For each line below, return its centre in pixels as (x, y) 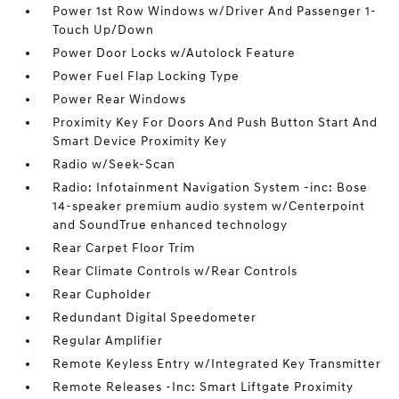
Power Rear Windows (120, 99)
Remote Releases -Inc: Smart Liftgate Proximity (204, 387)
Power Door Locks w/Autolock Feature (175, 53)
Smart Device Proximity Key (140, 141)
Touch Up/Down (104, 30)
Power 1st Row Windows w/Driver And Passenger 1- (215, 11)
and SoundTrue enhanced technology (171, 225)
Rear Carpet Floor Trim (124, 248)
